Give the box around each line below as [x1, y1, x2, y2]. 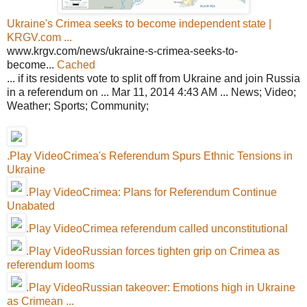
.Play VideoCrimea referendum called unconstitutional [26, 222, 288, 234]
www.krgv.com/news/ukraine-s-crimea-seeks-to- [7, 45, 238, 57]
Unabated [7, 199, 55, 212]
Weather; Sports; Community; [7, 99, 149, 112]
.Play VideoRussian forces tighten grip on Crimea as [26, 245, 280, 257]
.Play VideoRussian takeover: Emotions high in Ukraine [26, 281, 295, 293]
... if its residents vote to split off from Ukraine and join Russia [7, 72, 300, 84]
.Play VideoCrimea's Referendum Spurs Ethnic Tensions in [7, 149, 293, 162]
